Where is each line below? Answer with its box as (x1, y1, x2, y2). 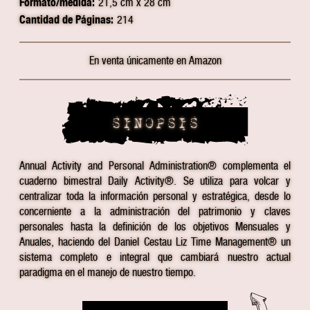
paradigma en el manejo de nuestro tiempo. (19, 265, 196, 279)
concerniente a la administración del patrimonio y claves (19, 204, 291, 218)
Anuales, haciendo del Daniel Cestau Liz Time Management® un (19, 235, 291, 248)
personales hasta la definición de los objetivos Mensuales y (19, 219, 291, 233)
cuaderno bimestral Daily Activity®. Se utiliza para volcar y (19, 174, 291, 188)
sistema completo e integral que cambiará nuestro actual (19, 250, 291, 264)
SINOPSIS (111, 114, 199, 131)
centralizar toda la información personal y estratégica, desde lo (19, 189, 291, 203)
